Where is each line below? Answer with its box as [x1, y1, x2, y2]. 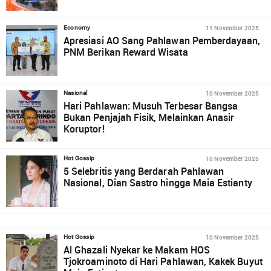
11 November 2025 [206, 24, 259, 32]
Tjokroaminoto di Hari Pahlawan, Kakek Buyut [64, 255, 263, 268]
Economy [64, 24, 91, 31]
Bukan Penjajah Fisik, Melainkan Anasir [64, 111, 235, 124]
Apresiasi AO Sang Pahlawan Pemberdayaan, [64, 34, 261, 47]
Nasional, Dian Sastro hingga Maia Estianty [64, 176, 252, 189]
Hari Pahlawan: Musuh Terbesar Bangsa [64, 99, 238, 113]
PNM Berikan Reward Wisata [64, 45, 188, 59]
